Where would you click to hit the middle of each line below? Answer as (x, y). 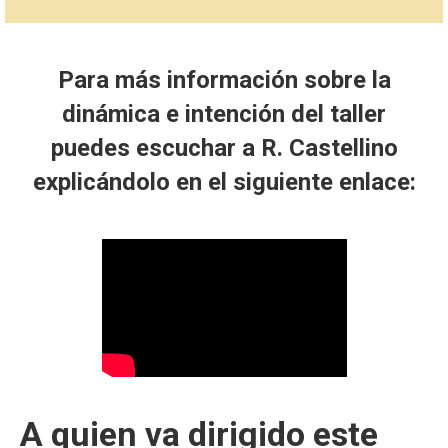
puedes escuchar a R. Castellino (224, 148)
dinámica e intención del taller (224, 114)
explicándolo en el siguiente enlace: (224, 182)
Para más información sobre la (224, 80)
